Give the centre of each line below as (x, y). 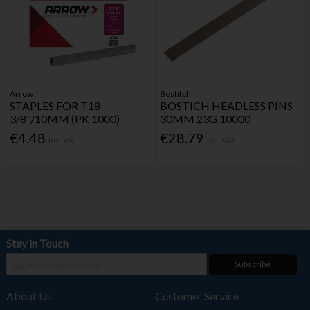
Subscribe (253, 264)
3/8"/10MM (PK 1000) (65, 118)
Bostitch (176, 93)
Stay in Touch (37, 244)
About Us (29, 296)
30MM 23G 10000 (206, 118)
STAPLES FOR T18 (55, 105)
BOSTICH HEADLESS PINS (227, 105)
